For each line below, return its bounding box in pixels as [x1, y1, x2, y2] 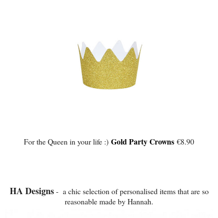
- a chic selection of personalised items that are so [54, 186, 209, 197]
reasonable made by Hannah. [65, 196, 153, 207]
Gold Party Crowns [111, 136, 174, 147]
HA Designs [9, 184, 54, 198]
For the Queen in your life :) [24, 136, 111, 147]
